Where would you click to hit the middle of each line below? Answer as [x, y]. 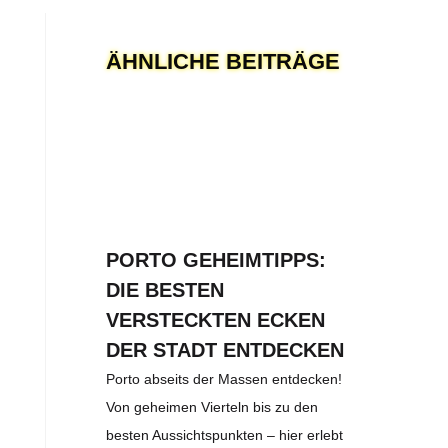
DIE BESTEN [165, 289]
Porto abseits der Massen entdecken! [224, 378]
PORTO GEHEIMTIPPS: [216, 259]
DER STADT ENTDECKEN [225, 349]
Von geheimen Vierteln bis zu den [212, 406]
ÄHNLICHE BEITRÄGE [223, 62]
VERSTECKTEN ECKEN [216, 319]
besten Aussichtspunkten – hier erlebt [225, 434]
